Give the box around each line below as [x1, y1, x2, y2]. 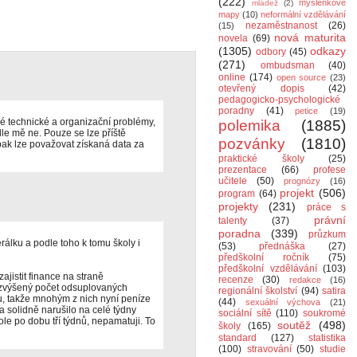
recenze [218, 274, 253, 285]
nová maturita [274, 31, 347, 44]
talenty [218, 215, 247, 226]
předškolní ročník [218, 252, 309, 263]
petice [295, 106, 319, 116]
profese [313, 164, 346, 175]
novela [218, 33, 248, 44]
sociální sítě [218, 308, 272, 319]
